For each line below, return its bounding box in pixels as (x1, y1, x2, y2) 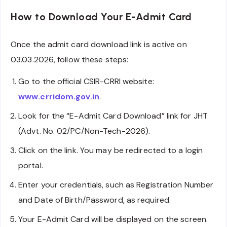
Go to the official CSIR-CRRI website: (18, 75, 154, 87)
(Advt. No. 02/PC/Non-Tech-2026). (18, 125, 150, 136)
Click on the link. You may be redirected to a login (18, 144, 203, 156)
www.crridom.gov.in (18, 91, 99, 102)
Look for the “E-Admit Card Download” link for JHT (18, 110, 208, 121)
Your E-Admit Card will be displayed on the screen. (18, 213, 208, 224)
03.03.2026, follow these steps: (11, 54, 129, 65)
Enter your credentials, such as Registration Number (18, 179, 214, 190)
